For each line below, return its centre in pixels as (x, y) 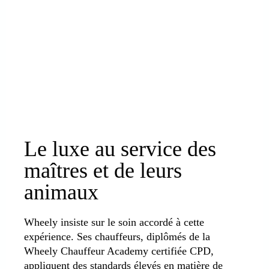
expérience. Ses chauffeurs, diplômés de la (117, 236)
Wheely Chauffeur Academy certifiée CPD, (119, 251)
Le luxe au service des (120, 149)
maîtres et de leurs (103, 170)
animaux (61, 192)
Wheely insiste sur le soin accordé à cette (114, 222)
